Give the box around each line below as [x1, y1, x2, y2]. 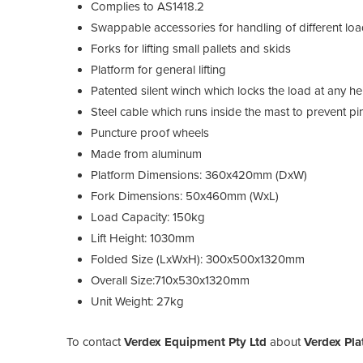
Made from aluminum [91, 146, 202, 161]
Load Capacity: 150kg [91, 209, 205, 224]
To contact [66, 334, 124, 349]
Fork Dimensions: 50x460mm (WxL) [91, 188, 279, 203]
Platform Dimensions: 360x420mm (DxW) [91, 167, 307, 182]
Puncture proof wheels [91, 125, 209, 140]
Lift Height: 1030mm [91, 230, 194, 246]
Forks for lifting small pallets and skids [91, 41, 291, 56]
